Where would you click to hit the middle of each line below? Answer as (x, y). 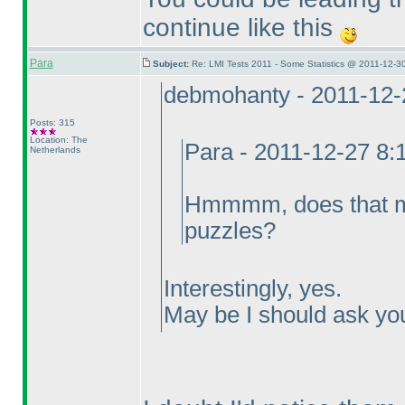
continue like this (241, 27)
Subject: (172, 64)
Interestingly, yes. (252, 288)
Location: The (58, 140)
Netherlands (55, 150)
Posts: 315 (52, 122)
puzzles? (230, 231)
